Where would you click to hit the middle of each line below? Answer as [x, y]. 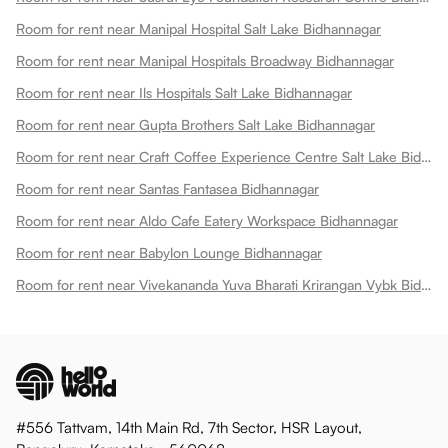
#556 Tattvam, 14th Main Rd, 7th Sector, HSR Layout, [189, 427]
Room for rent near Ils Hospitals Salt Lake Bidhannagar [184, 92]
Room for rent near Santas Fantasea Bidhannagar [167, 188]
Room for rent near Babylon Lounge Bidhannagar [169, 252]
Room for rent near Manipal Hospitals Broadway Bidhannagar [205, 60]
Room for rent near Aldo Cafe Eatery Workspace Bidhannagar [207, 220]
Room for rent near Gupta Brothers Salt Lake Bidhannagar [195, 124]
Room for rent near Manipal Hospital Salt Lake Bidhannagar [198, 28]
